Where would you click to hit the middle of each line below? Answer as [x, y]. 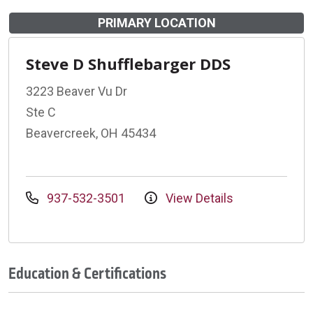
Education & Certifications [87, 274]
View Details [198, 198]
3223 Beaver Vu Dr [77, 91]
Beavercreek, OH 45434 [91, 133]
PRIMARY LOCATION [156, 22]
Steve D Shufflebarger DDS [128, 63]
